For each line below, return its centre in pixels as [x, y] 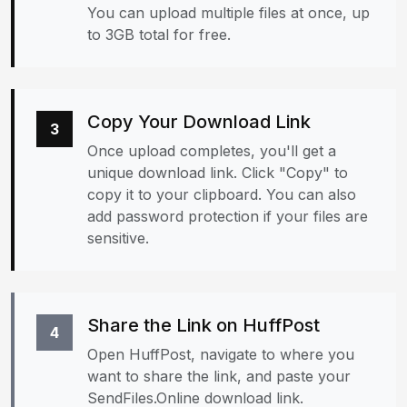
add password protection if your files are [228, 216]
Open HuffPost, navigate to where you [221, 354]
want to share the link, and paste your [219, 376]
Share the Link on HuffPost [203, 325]
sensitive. [118, 238]
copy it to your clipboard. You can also [222, 194]
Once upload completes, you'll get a [212, 151]
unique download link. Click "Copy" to [218, 173]
